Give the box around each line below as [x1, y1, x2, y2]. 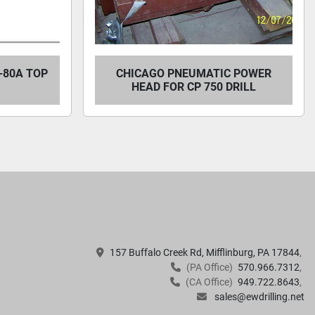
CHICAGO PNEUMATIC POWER [115, 67, 271, 80]
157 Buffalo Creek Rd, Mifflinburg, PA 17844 [110, 247, 300, 258]
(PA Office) [186, 262, 233, 273]
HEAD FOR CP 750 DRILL [131, 80, 256, 94]
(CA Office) [186, 276, 233, 288]
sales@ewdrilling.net [212, 291, 304, 302]
